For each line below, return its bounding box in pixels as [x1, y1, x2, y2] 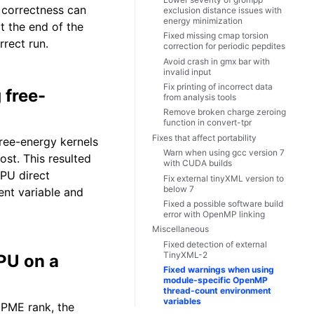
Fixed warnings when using [163, 264, 274, 275]
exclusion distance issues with [163, 4, 282, 15]
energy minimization [163, 15, 243, 26]
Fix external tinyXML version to [163, 172, 284, 184]
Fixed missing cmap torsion [163, 30, 268, 41]
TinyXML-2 [163, 249, 207, 260]
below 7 [163, 183, 194, 194]
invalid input [163, 66, 211, 77]
